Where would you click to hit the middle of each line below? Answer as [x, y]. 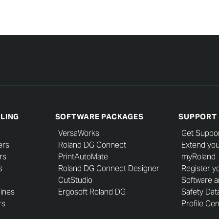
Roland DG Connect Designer [109, 168]
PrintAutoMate [83, 156]
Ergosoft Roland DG [92, 192]
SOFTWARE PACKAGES [99, 117]
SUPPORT [198, 117]
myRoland [199, 156]
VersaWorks [78, 133]
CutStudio [75, 180]
